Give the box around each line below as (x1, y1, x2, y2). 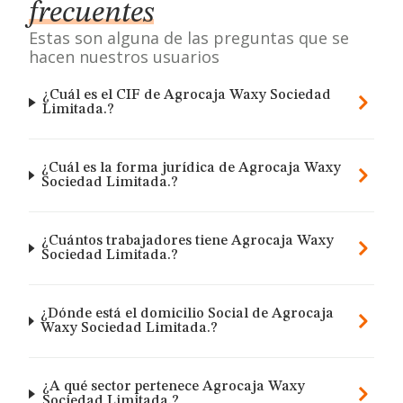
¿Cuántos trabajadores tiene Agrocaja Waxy (40, 234, 334, 248)
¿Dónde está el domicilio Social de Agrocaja (40, 307, 335, 321)
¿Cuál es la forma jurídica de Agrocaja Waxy (40, 161, 341, 175)
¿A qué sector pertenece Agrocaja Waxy (41, 380, 305, 394)
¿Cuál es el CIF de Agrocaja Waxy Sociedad (42, 88, 332, 103)
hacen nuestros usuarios (29, 46, 219, 67)
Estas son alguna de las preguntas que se (29, 27, 349, 49)
